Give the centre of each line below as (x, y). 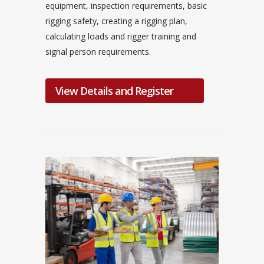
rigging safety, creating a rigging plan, (116, 21)
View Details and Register (114, 91)
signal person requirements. (98, 52)
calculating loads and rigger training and (121, 37)
